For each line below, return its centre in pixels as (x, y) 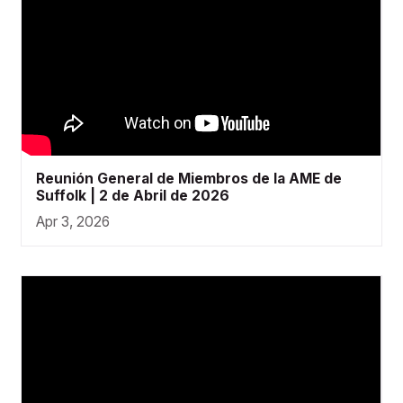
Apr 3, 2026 (72, 221)
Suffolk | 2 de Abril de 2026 (132, 195)
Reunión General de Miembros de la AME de (188, 178)
